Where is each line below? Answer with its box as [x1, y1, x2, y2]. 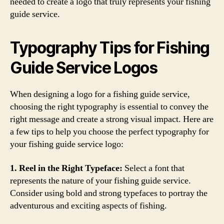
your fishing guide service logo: [10, 138, 123, 150]
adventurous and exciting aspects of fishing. [10, 199, 167, 211]
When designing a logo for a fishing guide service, [10, 88, 190, 100]
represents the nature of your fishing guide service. [10, 174, 191, 186]
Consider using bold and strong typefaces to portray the [10, 187, 207, 199]
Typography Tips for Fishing [10, 38, 210, 57]
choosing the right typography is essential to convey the [10, 101, 208, 112]
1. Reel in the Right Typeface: [10, 162, 122, 174]
